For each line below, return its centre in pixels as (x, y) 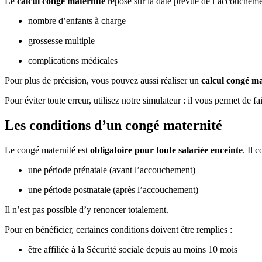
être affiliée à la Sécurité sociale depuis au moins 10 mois (133, 250)
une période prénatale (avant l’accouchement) (112, 170)
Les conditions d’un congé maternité (113, 125)
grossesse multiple (61, 41)
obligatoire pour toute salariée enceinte (166, 150)
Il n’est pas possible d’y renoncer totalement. (87, 210)
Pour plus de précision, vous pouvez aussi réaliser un (103, 81)
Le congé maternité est (47, 150)
